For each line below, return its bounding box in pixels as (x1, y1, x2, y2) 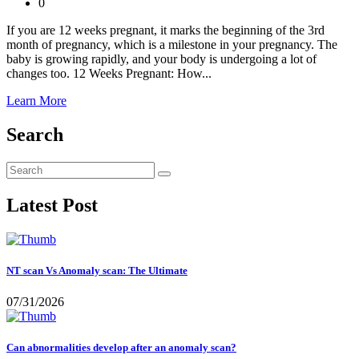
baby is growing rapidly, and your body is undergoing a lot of (6, 51, 317, 66)
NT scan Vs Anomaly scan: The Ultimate (6, 264, 188, 276)
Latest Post (6, 194, 98, 216)
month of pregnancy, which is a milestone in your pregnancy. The (6, 37, 337, 51)
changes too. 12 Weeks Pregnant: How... (6, 66, 212, 80)
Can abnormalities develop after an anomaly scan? (6, 341, 236, 354)
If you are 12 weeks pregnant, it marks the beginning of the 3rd (6, 22, 325, 37)
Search (6, 123, 63, 145)
